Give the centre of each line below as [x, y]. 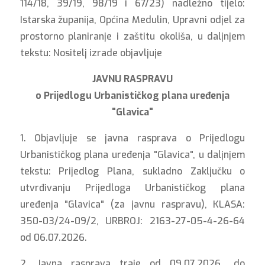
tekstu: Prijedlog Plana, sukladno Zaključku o [132, 171]
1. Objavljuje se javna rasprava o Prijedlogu [132, 138]
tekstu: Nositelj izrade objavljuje [91, 53]
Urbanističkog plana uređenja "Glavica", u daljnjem [132, 155]
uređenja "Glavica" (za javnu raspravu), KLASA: [132, 204]
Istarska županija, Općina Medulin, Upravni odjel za [132, 20]
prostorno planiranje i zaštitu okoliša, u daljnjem [132, 36]
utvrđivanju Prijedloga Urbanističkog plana [132, 188]
